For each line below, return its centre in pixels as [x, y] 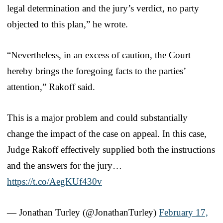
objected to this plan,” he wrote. [67, 24]
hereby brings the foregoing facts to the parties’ [96, 71]
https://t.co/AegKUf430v [55, 181]
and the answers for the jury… [64, 165]
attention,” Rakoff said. [51, 87]
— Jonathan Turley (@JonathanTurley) [83, 212]
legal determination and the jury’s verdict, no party [103, 8]
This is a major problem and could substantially [97, 117]
